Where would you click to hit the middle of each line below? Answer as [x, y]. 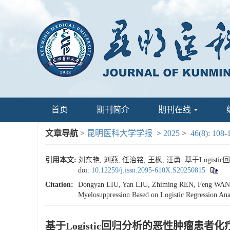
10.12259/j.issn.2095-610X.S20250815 [148, 170]
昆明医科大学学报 [120, 133]
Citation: [59, 185]
